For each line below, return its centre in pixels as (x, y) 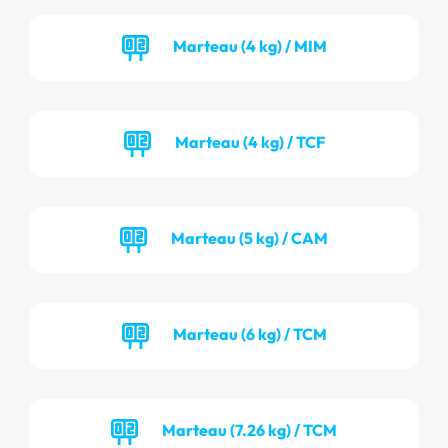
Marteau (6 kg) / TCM (249, 333)
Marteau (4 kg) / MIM (249, 45)
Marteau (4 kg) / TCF (249, 141)
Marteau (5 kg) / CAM (249, 237)
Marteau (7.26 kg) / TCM (249, 429)
